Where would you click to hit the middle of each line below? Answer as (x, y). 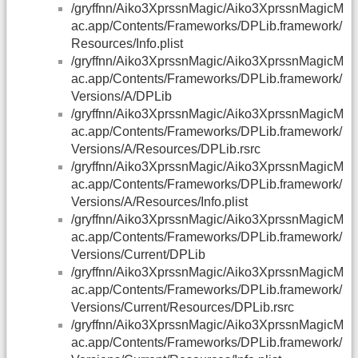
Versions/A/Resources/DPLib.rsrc (166, 149)
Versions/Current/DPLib (138, 254)
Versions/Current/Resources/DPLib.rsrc (183, 307)
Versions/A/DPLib (121, 96)
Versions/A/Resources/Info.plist (159, 201)
